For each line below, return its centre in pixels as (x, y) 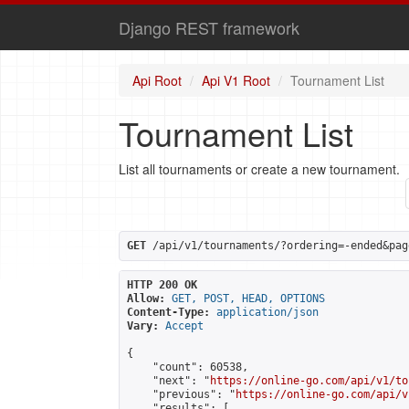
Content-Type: (168, 312)
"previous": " (181, 394)
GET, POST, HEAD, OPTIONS (248, 299)
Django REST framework (209, 27)
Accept (184, 326)
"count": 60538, (188, 367)
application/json (267, 312)
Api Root (157, 80)
